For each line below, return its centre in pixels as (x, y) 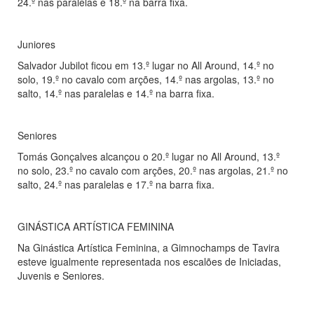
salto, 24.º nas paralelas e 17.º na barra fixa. (116, 185)
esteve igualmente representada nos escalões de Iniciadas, (149, 262)
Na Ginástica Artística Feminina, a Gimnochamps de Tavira (149, 248)
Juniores (36, 45)
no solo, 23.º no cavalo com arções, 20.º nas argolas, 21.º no (153, 171)
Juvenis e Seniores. (61, 276)
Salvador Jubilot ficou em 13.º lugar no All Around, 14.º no (146, 66)
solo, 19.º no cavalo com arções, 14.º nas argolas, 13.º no (146, 80)
